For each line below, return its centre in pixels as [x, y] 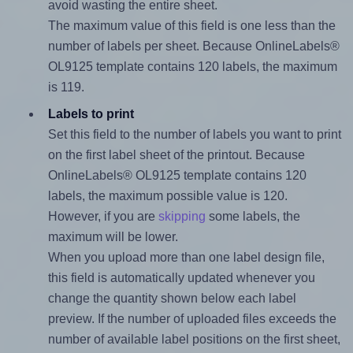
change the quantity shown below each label [172, 299]
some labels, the [253, 217]
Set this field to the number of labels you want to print [194, 135]
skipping [182, 217]
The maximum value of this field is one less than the [191, 26]
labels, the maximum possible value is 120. [167, 196]
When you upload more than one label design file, [186, 258]
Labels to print [91, 114]
